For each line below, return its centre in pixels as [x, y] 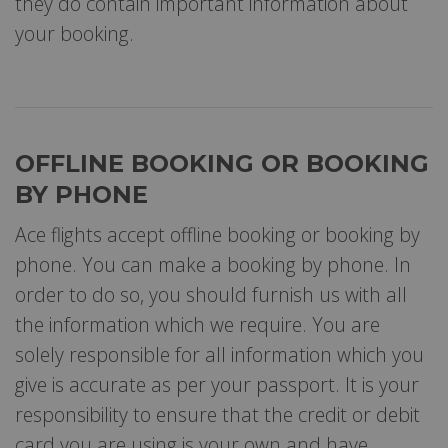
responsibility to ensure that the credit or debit [217, 414]
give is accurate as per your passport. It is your [217, 384]
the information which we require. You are [197, 324]
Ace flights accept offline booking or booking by [217, 234]
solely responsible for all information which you [219, 354]
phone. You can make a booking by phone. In [213, 264]
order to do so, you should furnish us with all [211, 294]
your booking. [74, 33]
